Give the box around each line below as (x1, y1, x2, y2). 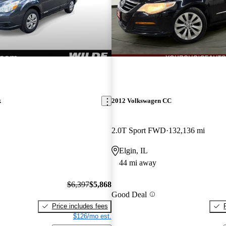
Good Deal (111, 190, 147, 199)
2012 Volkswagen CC (111, 97, 172, 105)
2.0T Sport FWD (111, 126, 166, 135)
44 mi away (119, 158, 156, 167)
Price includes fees (51, 202, 108, 210)
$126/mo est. (73, 212, 111, 220)
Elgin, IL (119, 146, 148, 155)
